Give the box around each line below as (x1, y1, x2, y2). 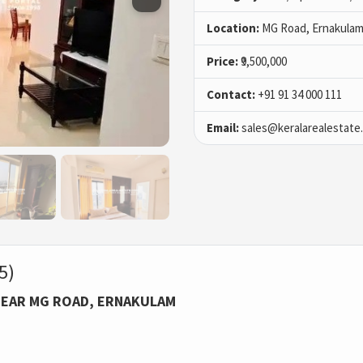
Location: (207, 20, 259, 36)
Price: (207, 53, 238, 70)
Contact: (207, 87, 255, 103)
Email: (207, 120, 239, 136)
